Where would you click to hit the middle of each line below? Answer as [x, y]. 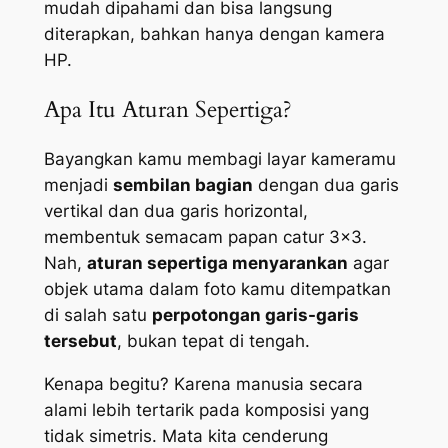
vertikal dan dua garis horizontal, [175, 211]
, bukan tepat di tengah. [213, 341]
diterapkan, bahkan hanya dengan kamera [214, 33]
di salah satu [97, 315]
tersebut [80, 341]
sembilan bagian [182, 185]
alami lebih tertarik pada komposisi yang [206, 409]
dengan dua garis [325, 185]
